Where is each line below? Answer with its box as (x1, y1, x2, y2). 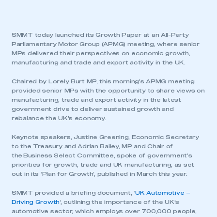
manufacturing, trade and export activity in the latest (12, 97, 181, 103)
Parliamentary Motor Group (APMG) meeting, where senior (12, 42, 200, 47)
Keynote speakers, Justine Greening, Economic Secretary (12, 135, 199, 140)
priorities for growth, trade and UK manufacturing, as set (12, 162, 195, 168)
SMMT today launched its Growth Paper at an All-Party (12, 32, 189, 38)
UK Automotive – (135, 190, 190, 196)
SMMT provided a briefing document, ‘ (12, 190, 135, 196)
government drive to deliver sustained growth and (12, 107, 174, 112)
